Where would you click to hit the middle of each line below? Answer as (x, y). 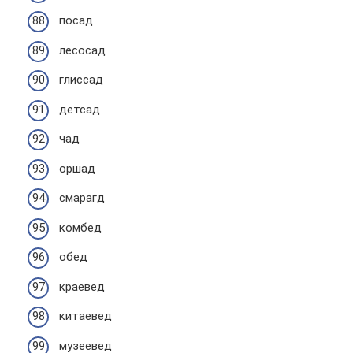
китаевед (85, 316)
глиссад (81, 80)
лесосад (82, 50)
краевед (82, 286)
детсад (80, 109)
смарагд (82, 198)
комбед (80, 227)
